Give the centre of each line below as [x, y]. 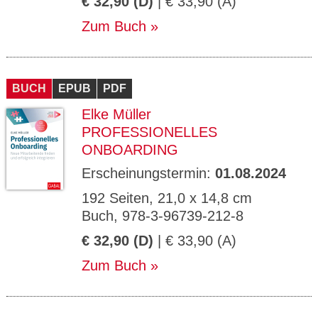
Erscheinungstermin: [148, 173]
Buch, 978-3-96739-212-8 [163, 216]
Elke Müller [116, 114]
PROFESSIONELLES [149, 132]
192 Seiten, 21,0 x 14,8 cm [167, 198]
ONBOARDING [130, 150]
